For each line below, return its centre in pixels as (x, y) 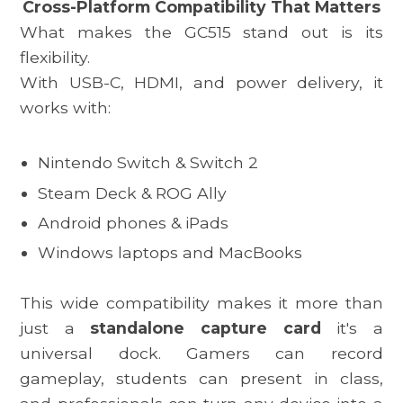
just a (55, 328)
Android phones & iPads (134, 223)
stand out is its (307, 32)
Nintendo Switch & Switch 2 (148, 163)
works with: (66, 108)
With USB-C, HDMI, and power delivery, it (201, 83)
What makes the (102, 32)
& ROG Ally (182, 193)
